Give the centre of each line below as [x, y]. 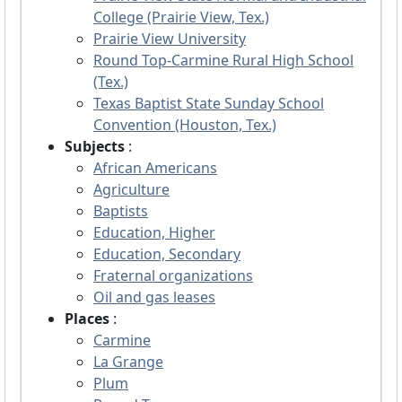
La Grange [128, 362]
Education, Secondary [167, 254]
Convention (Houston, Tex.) [185, 125]
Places [89, 319]
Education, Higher [154, 233]
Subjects [96, 147]
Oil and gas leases [154, 297]
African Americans [155, 168]
